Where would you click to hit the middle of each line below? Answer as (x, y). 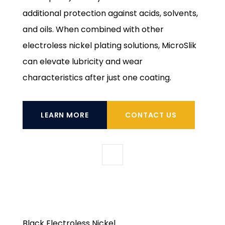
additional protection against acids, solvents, (110, 13)
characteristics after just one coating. (97, 77)
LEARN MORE (65, 115)
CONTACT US (151, 115)
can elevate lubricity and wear (82, 61)
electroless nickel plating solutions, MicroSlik (109, 45)
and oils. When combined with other (93, 29)
